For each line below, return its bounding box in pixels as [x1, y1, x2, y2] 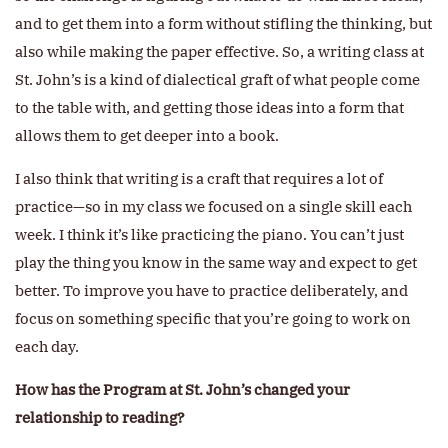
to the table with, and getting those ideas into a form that [15, 98, 404, 118]
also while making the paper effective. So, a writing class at [15, 42, 424, 62]
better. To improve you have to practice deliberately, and [15, 281, 408, 301]
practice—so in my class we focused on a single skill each [15, 197, 412, 217]
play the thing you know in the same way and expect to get [15, 253, 417, 273]
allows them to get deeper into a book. [15, 126, 279, 146]
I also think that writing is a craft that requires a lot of [15, 169, 383, 189]
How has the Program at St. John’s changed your [15, 380, 350, 400]
